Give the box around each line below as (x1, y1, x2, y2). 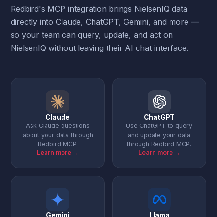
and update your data (128, 131, 191, 139)
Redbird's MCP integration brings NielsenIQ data (11, 4, 188, 14)
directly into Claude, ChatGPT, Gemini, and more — (11, 17, 199, 27)
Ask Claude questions (26, 122, 90, 129)
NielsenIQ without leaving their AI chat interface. (11, 43, 189, 53)
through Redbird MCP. (127, 140, 192, 148)
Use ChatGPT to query (126, 122, 193, 129)
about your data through (22, 131, 93, 139)
